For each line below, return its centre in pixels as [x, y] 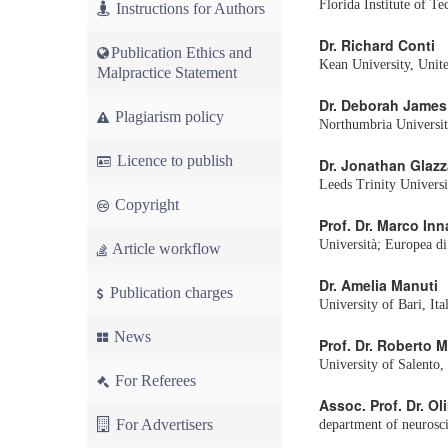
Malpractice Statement [167, 72]
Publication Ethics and [181, 52]
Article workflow [165, 248]
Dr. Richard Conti [377, 45]
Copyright [145, 204]
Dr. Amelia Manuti [378, 285]
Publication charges [169, 292]
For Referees [153, 380]
